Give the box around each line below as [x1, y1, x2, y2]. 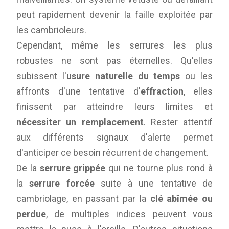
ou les [180, 70, 213, 81]
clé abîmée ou [150, 193, 213, 204]
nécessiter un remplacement [16, 116, 144, 127]
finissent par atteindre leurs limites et [16, 101, 213, 112]
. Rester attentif [143, 116, 213, 127]
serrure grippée [39, 162, 106, 173]
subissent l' [16, 70, 66, 81]
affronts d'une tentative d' [16, 85, 141, 97]
